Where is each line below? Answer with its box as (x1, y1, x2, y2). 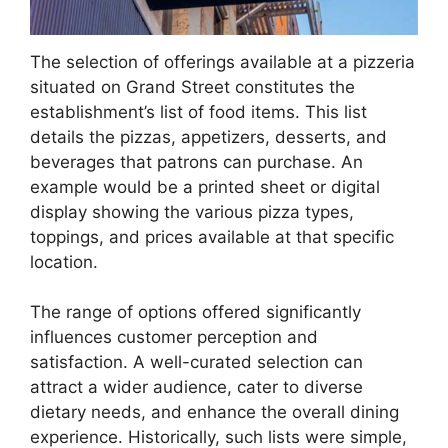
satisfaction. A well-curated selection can (30, 352, 363, 373)
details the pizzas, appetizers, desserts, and (30, 126, 387, 147)
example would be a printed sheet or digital (30, 176, 380, 197)
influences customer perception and (30, 327, 318, 348)
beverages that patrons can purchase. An (30, 151, 363, 172)
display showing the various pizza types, (30, 201, 354, 222)
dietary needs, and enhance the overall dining (30, 402, 399, 423)
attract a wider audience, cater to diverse (30, 377, 363, 398)
